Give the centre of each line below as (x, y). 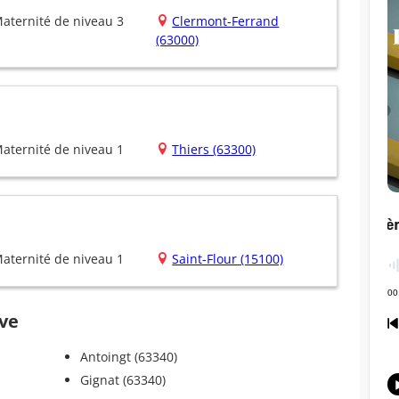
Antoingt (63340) (128, 357)
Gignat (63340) (122, 380)
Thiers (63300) (214, 150)
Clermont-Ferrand (226, 21)
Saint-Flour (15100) (228, 259)
